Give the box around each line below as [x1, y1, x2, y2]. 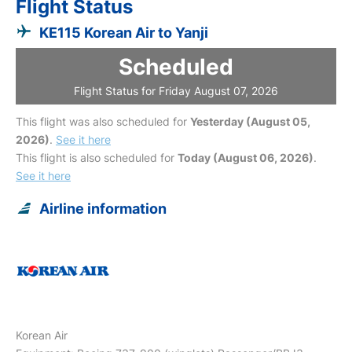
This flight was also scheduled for [16, 114, 190, 128]
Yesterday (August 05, [190, 114, 310, 128]
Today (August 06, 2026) [178, 150, 313, 164]
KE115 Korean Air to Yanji [39, 24, 208, 41]
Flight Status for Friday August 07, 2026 [74, 83, 278, 97]
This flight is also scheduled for [16, 150, 178, 164]
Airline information [39, 200, 167, 217]
